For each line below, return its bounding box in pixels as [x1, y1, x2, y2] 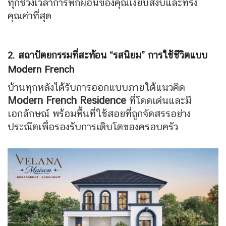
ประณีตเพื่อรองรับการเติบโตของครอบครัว [8, 121, 178, 133]
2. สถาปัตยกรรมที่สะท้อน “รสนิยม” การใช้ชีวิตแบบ [8, 49, 207, 61]
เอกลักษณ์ [8, 107, 52, 120]
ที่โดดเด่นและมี [126, 94, 191, 107]
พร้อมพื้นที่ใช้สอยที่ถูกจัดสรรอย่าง [52, 107, 191, 120]
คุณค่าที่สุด [8, 10, 51, 22]
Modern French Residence [8, 94, 126, 107]
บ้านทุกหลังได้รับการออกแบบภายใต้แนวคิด [8, 81, 185, 94]
